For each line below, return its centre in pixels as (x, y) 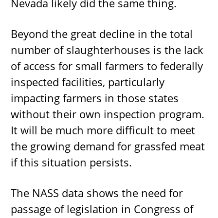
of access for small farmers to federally (107, 66)
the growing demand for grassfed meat (108, 146)
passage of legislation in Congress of (102, 209)
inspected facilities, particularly (88, 82)
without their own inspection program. (108, 114)
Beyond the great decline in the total (102, 34)
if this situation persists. (72, 162)
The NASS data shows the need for (97, 193)
